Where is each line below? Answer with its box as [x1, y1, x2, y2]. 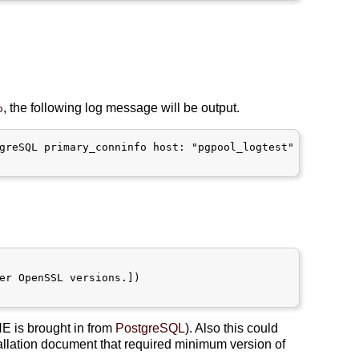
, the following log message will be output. [3, 100, 240, 115]
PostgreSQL [115, 321, 186, 335]
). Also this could [185, 321, 279, 335]
